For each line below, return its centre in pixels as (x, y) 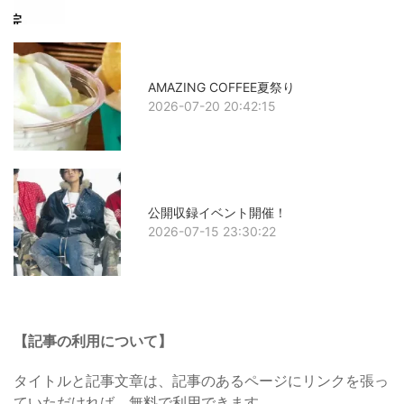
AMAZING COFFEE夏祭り (222, 87)
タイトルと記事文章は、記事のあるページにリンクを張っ (201, 381)
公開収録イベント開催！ (218, 213)
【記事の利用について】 (93, 341)
